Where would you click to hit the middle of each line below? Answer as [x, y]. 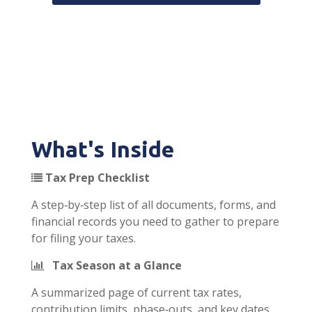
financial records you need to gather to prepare [155, 221]
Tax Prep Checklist [97, 178]
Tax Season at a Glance [114, 265]
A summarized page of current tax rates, [136, 292]
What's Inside [103, 149]
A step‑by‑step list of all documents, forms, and [154, 205]
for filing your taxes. [84, 238]
